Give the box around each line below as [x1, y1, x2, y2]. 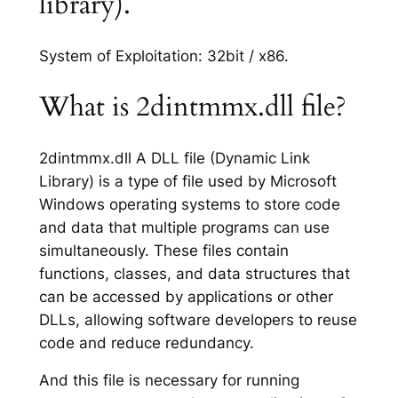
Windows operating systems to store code [38, 195, 340, 213]
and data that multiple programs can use [38, 218, 330, 236]
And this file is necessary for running [38, 371, 299, 390]
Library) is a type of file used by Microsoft [38, 171, 337, 190]
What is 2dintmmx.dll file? [38, 87, 346, 125]
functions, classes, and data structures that [38, 264, 350, 283]
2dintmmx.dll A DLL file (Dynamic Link [38, 148, 310, 167]
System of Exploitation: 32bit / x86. [38, 47, 289, 66]
